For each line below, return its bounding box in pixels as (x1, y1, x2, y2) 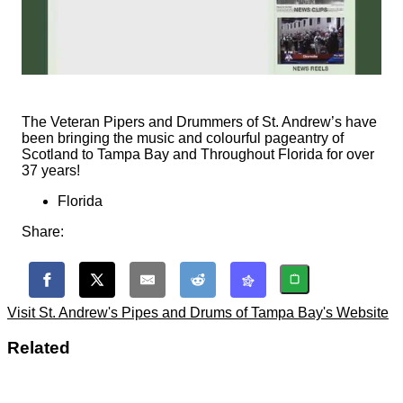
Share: (22, 223, 64, 239)
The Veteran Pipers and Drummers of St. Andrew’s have (22, 113, 377, 130)
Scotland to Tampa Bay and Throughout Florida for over (22, 146, 374, 162)
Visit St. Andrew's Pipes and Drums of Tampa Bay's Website (7, 304, 389, 320)
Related (7, 337, 70, 357)
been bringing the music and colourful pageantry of (22, 130, 344, 146)
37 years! (22, 162, 80, 178)
